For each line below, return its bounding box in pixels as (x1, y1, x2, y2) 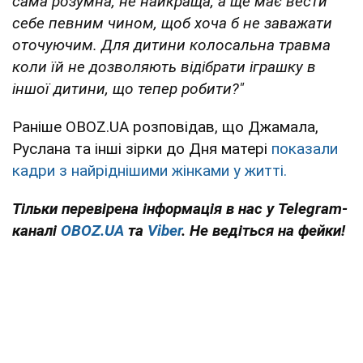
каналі (12, 220, 61, 240)
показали (271, 139, 338, 158)
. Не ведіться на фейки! (181, 220, 345, 240)
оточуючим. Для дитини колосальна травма (12, 35, 331, 54)
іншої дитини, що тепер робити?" (12, 79, 244, 98)
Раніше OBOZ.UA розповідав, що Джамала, (12, 117, 318, 136)
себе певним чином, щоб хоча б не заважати (12, 13, 332, 32)
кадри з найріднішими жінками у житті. (12, 160, 287, 180)
